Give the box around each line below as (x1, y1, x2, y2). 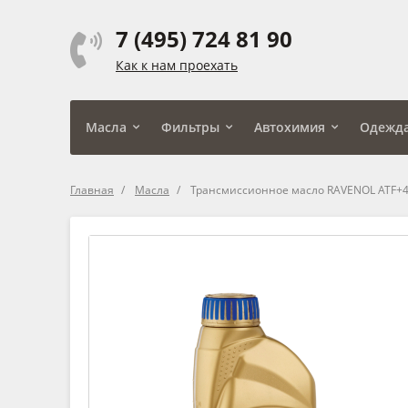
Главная (70, 181, 114, 198)
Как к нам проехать (116, 56, 238, 74)
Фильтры (161, 117, 219, 136)
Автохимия (254, 117, 325, 136)
